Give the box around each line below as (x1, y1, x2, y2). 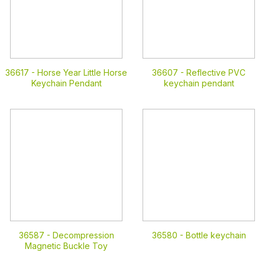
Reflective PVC (186, 67, 245, 77)
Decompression (52, 230, 114, 240)
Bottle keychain (185, 230, 246, 240)
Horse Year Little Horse (37, 67, 127, 77)
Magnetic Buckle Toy (25, 241, 108, 251)
